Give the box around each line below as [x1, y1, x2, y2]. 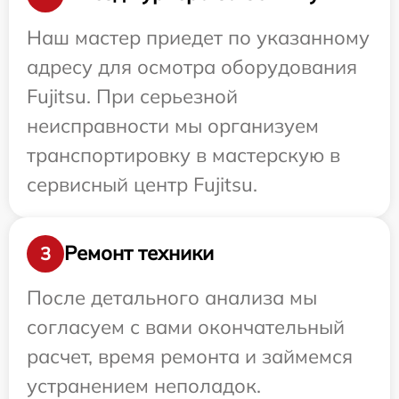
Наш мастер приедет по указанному [27, 24, 370, 50]
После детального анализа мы [27, 284, 317, 310]
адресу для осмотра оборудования [27, 53, 357, 79]
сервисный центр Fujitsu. [27, 171, 257, 197]
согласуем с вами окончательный [27, 313, 345, 339]
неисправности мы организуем [27, 112, 319, 138]
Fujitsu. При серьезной [27, 83, 238, 109]
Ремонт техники [64, 240, 214, 266]
